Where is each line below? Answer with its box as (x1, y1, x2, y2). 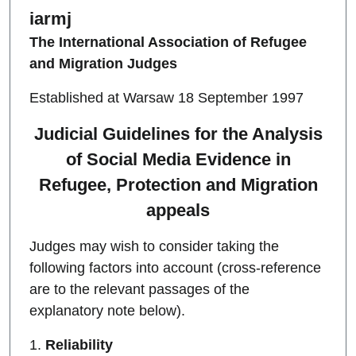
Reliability (45, 337, 113, 354)
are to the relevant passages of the (29, 281, 250, 298)
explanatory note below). (29, 303, 185, 319)
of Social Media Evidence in (65, 149, 291, 170)
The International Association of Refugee (29, 34, 307, 51)
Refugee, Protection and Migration (38, 175, 318, 195)
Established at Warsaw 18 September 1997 (29, 90, 304, 106)
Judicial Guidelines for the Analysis (33, 124, 323, 145)
